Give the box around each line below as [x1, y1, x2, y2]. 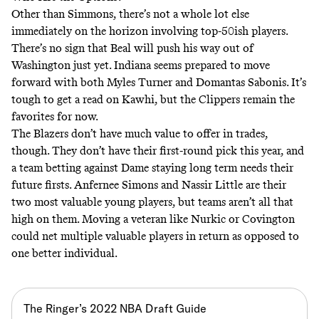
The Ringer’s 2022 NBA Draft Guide [23, 300, 206, 315]
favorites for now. [11, 109, 98, 123]
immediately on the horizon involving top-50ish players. [11, 23, 288, 38]
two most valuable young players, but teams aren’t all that [11, 194, 293, 209]
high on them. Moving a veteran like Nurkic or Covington [11, 211, 295, 226]
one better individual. [11, 246, 120, 260]
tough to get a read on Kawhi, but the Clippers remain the [11, 92, 295, 106]
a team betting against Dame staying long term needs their [11, 160, 293, 174]
